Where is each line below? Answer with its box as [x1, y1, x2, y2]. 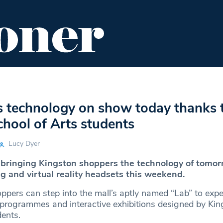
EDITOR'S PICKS [103, 74, 162, 86]
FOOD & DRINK [30, 74, 87, 86]
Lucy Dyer [8, 139, 40, 149]
